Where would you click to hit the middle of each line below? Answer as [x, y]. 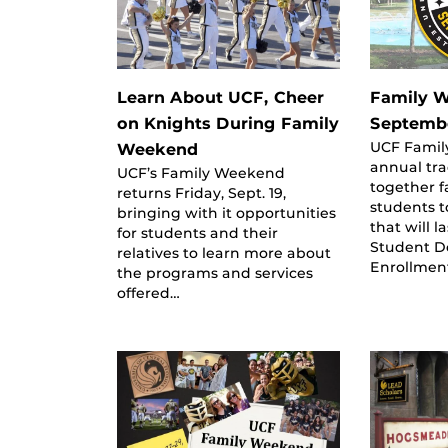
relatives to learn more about [224, 252]
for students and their [197, 232]
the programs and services [215, 272]
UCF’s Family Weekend [201, 172]
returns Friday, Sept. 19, [201, 192]
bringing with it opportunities [226, 212]
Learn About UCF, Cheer [220, 97]
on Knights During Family [228, 123]
